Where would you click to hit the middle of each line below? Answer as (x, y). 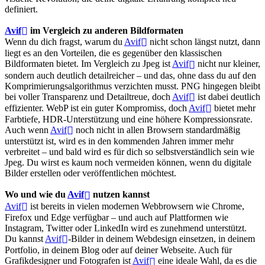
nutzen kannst (120, 195)
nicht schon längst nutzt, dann (204, 41)
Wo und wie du (36, 195)
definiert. (21, 9)
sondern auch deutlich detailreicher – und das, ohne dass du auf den (130, 75)
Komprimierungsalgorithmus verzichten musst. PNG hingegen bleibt (132, 86)
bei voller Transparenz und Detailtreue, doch (88, 96)
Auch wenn (28, 130)
